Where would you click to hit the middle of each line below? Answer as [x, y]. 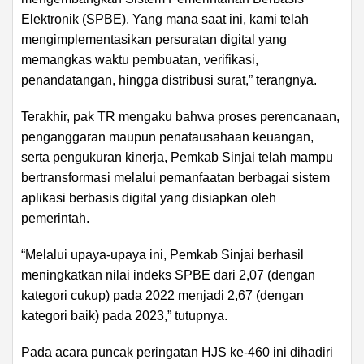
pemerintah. [55, 218]
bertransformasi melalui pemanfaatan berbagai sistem [175, 177]
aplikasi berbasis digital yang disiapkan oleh [149, 197]
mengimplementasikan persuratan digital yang [154, 39]
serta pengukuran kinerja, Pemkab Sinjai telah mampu [177, 157]
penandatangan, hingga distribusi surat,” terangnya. [169, 80]
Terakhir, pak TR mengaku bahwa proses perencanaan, [180, 116]
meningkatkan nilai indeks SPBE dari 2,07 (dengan [168, 275]
